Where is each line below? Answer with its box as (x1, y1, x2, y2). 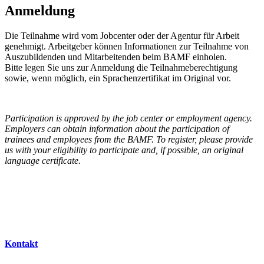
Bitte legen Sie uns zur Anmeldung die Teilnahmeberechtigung (5, 62, 237, 72)
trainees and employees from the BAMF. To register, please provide (5, 134, 253, 144)
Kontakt (5, 238, 38, 249)
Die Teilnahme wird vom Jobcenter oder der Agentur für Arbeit (5, 30, 239, 41)
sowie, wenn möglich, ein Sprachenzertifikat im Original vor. (5, 72, 231, 83)
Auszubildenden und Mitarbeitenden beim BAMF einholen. (5, 51, 227, 62)
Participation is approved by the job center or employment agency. (5, 113, 252, 123)
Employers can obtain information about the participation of (5, 123, 229, 134)
